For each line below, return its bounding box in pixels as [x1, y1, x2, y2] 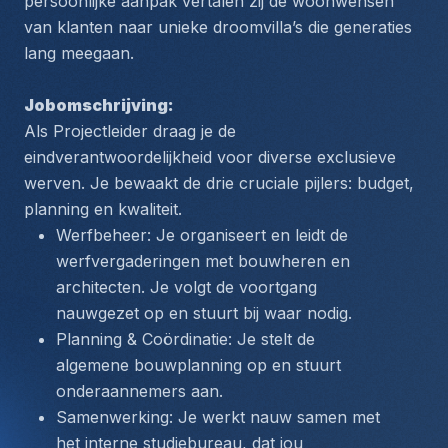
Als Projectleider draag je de [24, 121, 236, 141]
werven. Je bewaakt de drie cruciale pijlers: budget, [24, 173, 414, 193]
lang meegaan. [24, 43, 134, 63]
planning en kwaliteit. [24, 199, 182, 219]
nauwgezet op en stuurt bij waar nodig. [56, 303, 352, 323]
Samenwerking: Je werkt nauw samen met [56, 407, 380, 427]
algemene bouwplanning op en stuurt [56, 355, 341, 375]
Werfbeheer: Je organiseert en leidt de [56, 225, 348, 245]
